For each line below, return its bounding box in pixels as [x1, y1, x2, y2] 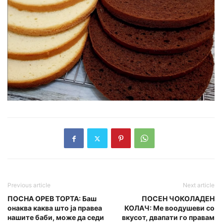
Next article [183, 181, 215, 189]
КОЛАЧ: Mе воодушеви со [124, 204, 215, 213]
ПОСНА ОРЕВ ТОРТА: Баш [7, 194, 97, 203]
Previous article [7, 181, 51, 189]
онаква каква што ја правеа [7, 204, 102, 213]
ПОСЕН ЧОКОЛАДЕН [142, 194, 215, 203]
